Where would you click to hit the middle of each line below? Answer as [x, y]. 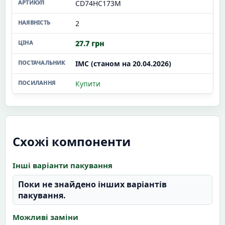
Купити [88, 84]
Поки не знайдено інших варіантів [92, 184]
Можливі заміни [45, 217]
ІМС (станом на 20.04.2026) [123, 64]
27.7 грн [90, 43]
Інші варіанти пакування [63, 165]
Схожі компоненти [72, 141]
